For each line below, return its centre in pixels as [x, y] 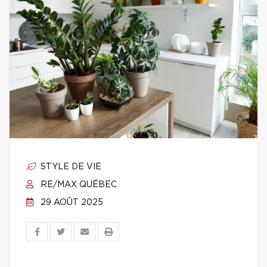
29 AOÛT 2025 [71, 203]
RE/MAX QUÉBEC [77, 185]
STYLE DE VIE [70, 167]
